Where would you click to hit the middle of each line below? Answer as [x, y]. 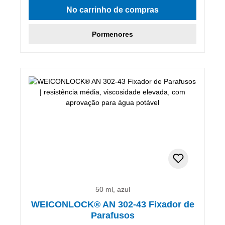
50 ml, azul [113, 189]
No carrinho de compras [113, 10]
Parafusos [113, 215]
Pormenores [113, 34]
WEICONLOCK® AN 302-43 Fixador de [113, 204]
